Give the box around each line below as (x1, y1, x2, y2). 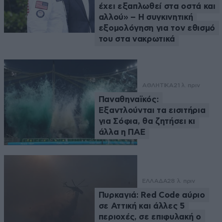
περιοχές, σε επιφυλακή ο (98, 212, 201, 221)
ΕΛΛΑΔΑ (142, 177, 167, 184)
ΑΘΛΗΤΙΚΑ (142, 82, 173, 89)
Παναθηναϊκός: (98, 95, 159, 104)
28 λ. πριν (167, 177, 195, 184)
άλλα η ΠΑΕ (98, 128, 146, 137)
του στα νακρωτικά (98, 35, 175, 44)
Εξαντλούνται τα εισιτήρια (98, 106, 206, 115)
